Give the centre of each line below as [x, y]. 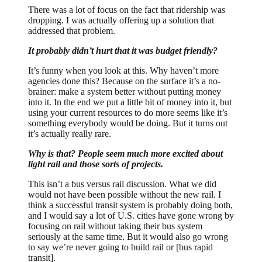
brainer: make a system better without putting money [125, 92]
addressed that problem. [72, 31]
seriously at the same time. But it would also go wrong [128, 237]
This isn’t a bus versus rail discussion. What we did [122, 184]
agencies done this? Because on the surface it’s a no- [124, 81]
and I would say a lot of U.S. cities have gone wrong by [131, 216]
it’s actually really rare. [70, 134]
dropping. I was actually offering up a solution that [121, 20]
